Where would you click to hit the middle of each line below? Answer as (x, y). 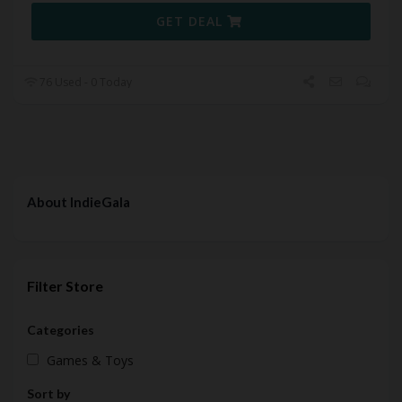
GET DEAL (192, 22)
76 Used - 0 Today (85, 83)
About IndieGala (79, 202)
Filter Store (65, 286)
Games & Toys (90, 361)
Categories (61, 330)
